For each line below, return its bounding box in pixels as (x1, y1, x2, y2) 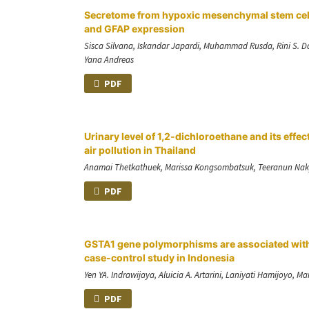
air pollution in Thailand (84, 143, 196, 156)
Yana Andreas (84, 53, 134, 66)
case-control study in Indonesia (84, 251, 235, 263)
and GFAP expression (84, 22, 185, 34)
